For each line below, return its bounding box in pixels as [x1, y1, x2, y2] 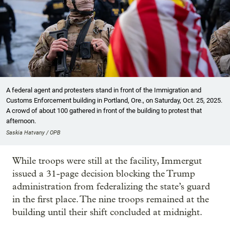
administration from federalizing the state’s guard [12, 181, 210, 192]
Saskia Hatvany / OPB [6, 129, 61, 136]
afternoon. [6, 117, 36, 125]
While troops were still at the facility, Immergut [12, 155, 202, 166]
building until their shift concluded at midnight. [12, 206, 202, 218]
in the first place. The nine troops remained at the [12, 194, 209, 205]
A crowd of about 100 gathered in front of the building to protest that [6, 106, 202, 114]
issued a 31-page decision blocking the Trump [12, 168, 195, 179]
